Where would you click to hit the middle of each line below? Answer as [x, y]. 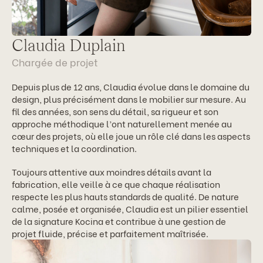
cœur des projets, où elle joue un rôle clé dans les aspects [131, 136]
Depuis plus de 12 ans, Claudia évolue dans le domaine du [131, 86]
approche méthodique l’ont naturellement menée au [122, 123]
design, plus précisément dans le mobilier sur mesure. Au [129, 99]
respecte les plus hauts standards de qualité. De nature [125, 196]
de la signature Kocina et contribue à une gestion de [119, 220]
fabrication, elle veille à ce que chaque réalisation [116, 183]
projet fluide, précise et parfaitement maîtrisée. [110, 233]
